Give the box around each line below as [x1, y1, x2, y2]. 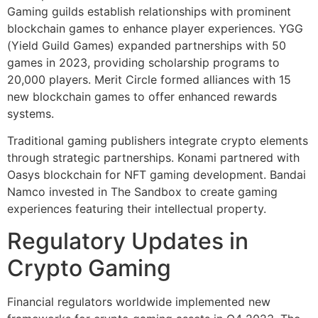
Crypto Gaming [7, 253, 171, 282]
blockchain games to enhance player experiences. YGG [7, 21, 303, 35]
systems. [7, 106, 54, 121]
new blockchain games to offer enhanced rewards [7, 89, 277, 104]
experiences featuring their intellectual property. [7, 202, 266, 216]
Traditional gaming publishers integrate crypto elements [7, 133, 308, 148]
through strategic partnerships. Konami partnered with [7, 150, 300, 165]
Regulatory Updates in [7, 226, 248, 255]
